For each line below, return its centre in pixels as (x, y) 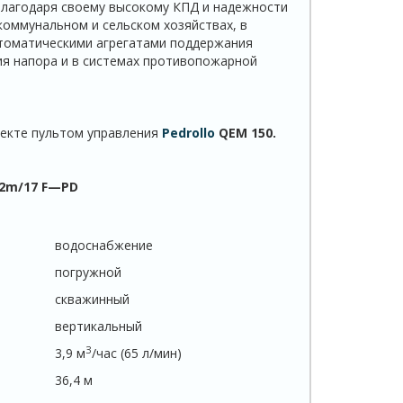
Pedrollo (188, 133)
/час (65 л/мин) (136, 354)
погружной (88, 273)
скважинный (92, 300)
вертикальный (98, 327)
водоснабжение (103, 246)
